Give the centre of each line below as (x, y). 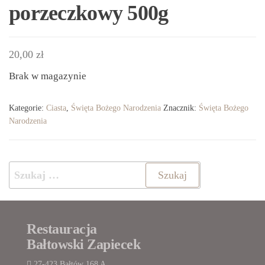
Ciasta (56, 108)
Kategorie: (28, 108)
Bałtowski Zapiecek (84, 244)
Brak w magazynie (48, 76)
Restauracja (62, 229)
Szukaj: (26, 169)
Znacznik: (181, 108)
